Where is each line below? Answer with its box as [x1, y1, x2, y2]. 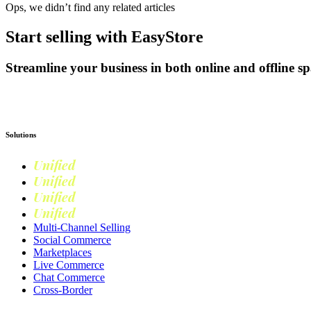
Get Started [6, 88, 55, 101]
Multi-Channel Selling [33, 221, 131, 234]
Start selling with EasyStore [6, 27, 203, 46]
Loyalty [76, 207, 120, 221]
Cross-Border [33, 284, 92, 296]
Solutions [6, 131, 36, 140]
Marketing [76, 191, 136, 205]
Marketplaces [33, 246, 92, 259]
